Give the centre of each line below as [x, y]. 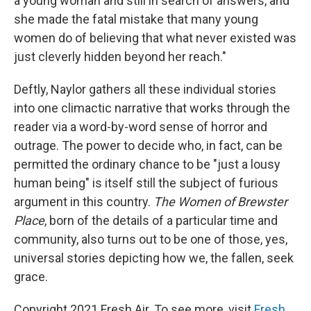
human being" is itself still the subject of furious [146, 183]
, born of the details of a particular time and [161, 220]
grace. [31, 276]
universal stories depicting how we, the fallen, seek [154, 258]
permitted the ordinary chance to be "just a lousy [147, 164]
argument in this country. [84, 201]
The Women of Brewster [220, 201]
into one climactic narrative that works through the [152, 108]
